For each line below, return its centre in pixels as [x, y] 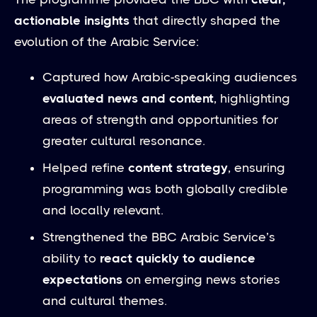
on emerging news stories [201, 279]
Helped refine [85, 167]
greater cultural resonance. [124, 140]
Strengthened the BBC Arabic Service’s [159, 237]
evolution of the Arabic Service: [106, 41]
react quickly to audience [178, 258]
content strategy [178, 167]
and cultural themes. [105, 300]
